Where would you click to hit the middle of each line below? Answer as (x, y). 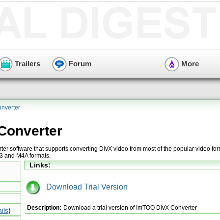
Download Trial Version (84, 187)
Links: (40, 165)
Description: (44, 207)
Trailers (27, 63)
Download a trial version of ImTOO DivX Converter (130, 207)
